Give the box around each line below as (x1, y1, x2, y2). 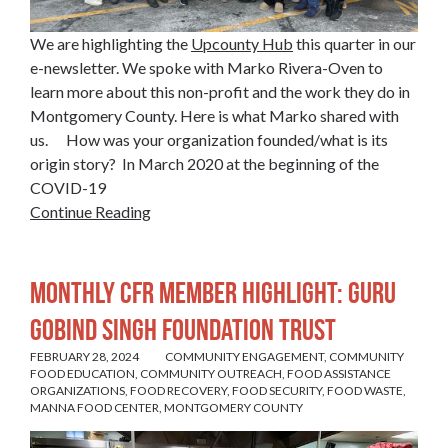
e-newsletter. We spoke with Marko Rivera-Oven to (30, 58, 383, 78)
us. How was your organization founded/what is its (30, 130, 388, 150)
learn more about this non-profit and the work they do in (30, 82, 410, 102)
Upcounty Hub (191, 34, 293, 54)
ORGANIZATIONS (30, 382, 125, 398)
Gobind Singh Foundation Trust (30, 312, 336, 346)
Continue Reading (30, 202, 151, 222)
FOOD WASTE (327, 382, 403, 398)
